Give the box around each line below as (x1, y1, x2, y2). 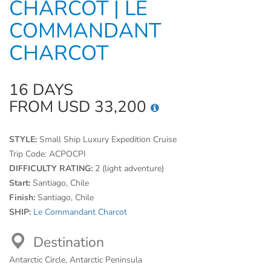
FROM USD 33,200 (9, 96, 151, 117)
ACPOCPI (49, 148, 86, 160)
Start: (9, 177, 33, 189)
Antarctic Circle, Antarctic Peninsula (9, 254, 142, 266)
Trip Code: (9, 148, 49, 160)
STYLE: (9, 134, 39, 145)
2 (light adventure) (95, 163, 164, 174)
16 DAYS (9, 79, 73, 100)
